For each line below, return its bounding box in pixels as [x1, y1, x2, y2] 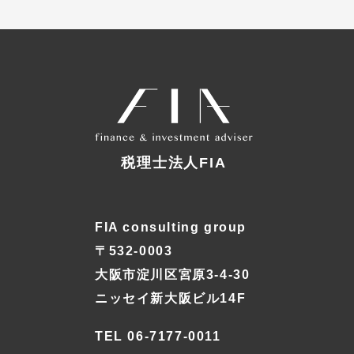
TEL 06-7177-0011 [95, 330, 221, 344]
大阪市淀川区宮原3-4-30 [95, 268, 250, 282]
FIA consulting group [95, 220, 247, 235]
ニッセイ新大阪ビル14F [95, 292, 247, 306]
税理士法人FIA [121, 155, 227, 171]
